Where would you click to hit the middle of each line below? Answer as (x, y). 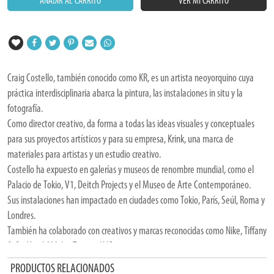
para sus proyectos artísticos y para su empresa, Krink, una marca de (120, 139)
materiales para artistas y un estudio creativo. (84, 154)
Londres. (21, 216)
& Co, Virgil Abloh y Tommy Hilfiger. (67, 246)
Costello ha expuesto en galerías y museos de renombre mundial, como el (131, 170)
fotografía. (25, 109)
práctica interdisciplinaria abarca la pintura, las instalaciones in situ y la (125, 93)
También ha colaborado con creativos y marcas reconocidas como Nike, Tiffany (137, 231)
